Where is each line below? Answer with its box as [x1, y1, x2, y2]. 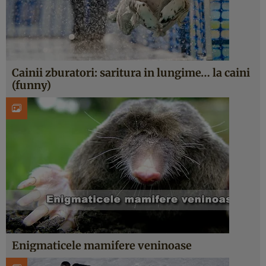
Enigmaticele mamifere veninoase [12, 239, 192, 252]
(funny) [12, 78, 51, 92]
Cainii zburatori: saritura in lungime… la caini [12, 66, 250, 80]
